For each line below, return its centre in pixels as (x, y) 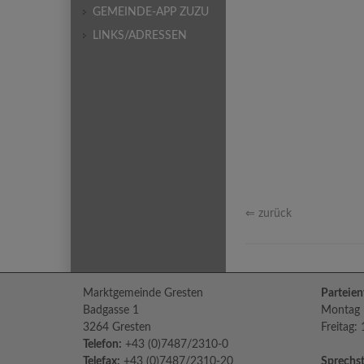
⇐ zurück (269, 214)
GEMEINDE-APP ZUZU (151, 12)
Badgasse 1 (111, 310)
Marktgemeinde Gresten (143, 293)
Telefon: (102, 344)
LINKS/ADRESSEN (140, 36)
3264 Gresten (117, 327)
